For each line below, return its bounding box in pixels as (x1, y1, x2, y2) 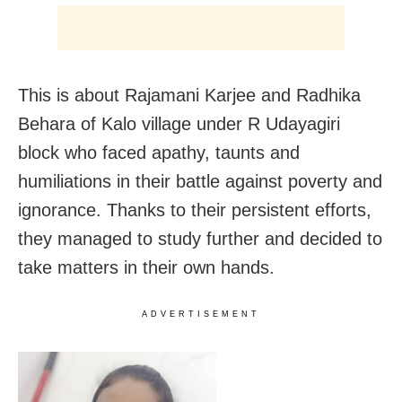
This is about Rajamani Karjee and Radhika (18, 85, 361, 106)
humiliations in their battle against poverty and (18, 171, 382, 192)
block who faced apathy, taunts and (18, 143, 300, 163)
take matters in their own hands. (18, 258, 275, 278)
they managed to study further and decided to (18, 229, 382, 249)
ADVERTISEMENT (142, 310, 260, 319)
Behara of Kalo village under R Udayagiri (18, 114, 340, 135)
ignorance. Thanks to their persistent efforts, (18, 200, 371, 221)
